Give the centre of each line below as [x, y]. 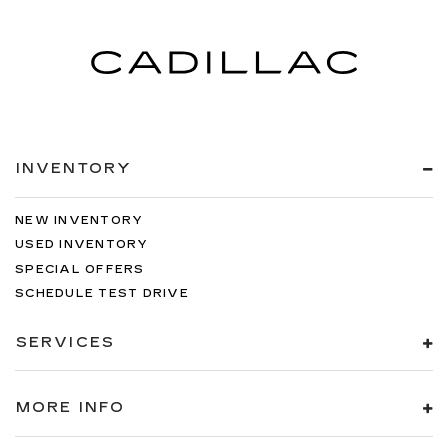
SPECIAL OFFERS [80, 269]
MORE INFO [70, 408]
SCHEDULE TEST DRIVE [102, 294]
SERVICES [65, 342]
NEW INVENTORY [79, 220]
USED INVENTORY [82, 245]
